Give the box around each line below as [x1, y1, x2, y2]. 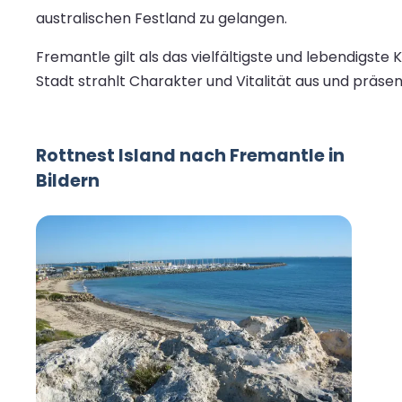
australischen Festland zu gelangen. [36, 8, 287, 30]
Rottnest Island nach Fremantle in [36, 144, 345, 169]
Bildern [36, 169, 100, 194]
